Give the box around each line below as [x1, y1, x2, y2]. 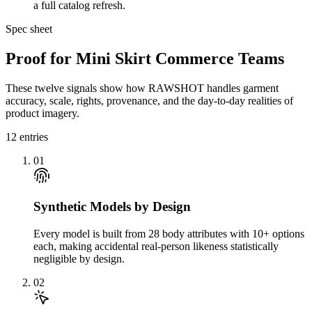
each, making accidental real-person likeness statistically [33, 240, 279, 253]
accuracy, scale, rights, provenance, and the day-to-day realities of [6, 94, 293, 107]
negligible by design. [33, 253, 125, 265]
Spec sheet [6, 22, 52, 35]
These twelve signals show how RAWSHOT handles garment [6, 81, 279, 94]
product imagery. [6, 107, 79, 119]
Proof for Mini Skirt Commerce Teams [6, 49, 284, 68]
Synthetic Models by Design [33, 199, 191, 214]
